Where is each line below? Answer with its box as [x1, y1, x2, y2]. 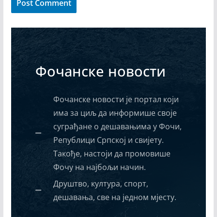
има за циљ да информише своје [53, 108, 177, 119]
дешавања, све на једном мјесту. [53, 192, 177, 203]
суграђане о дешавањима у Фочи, [53, 121, 182, 132]
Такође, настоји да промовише [53, 148, 171, 159]
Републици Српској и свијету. [53, 135, 164, 146]
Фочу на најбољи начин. [53, 162, 146, 173]
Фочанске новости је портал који [53, 94, 179, 105]
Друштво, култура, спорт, [53, 178, 149, 189]
